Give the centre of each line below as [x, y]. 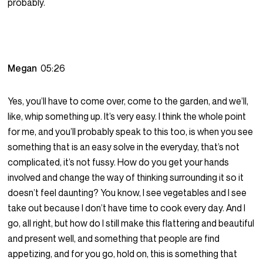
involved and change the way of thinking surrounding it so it [126, 178]
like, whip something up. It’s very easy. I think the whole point [127, 117]
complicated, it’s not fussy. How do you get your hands [119, 162]
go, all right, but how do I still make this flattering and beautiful [131, 223]
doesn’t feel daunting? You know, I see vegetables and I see [127, 193]
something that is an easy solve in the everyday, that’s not [124, 147]
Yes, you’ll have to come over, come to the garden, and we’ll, [128, 101]
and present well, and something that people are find [114, 239]
